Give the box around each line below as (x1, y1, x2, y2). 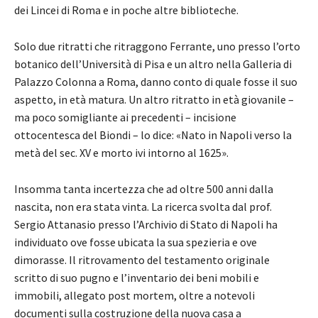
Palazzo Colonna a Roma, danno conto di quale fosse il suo (14, 75, 297, 89)
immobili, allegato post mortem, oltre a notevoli (14, 288, 255, 303)
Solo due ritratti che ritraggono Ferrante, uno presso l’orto (14, 39, 300, 54)
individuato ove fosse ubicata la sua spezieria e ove (14, 235, 257, 250)
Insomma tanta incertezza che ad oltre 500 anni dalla (14, 182, 273, 197)
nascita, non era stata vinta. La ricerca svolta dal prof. (14, 199, 272, 214)
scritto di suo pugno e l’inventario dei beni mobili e (14, 270, 259, 285)
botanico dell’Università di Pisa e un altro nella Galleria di (14, 57, 292, 72)
